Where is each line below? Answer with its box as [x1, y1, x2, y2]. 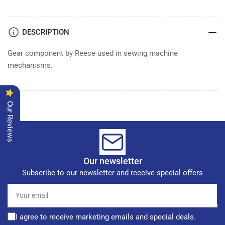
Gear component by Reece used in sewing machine [8, 48, 178, 58]
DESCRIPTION [22, 27, 69, 37]
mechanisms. [8, 60, 53, 70]
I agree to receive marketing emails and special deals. [16, 212, 196, 221]
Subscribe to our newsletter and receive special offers [22, 168, 203, 177]
